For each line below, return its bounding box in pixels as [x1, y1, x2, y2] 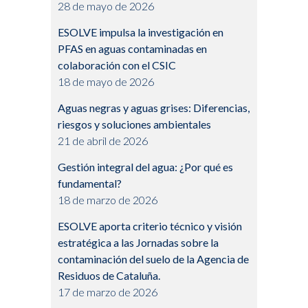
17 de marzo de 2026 [58, 285, 157, 299]
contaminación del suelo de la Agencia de [58, 252, 249, 266]
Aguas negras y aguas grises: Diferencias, [58, 101, 250, 115]
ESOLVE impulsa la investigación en [58, 25, 223, 39]
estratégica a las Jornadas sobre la [58, 236, 219, 250]
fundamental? [58, 177, 122, 190]
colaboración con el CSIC [58, 58, 176, 72]
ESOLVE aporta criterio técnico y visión [58, 219, 242, 233]
